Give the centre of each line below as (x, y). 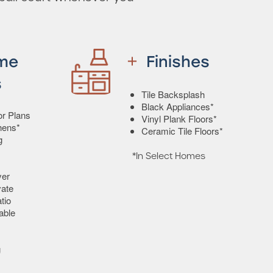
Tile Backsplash (173, 94)
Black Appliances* (178, 107)
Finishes (178, 61)
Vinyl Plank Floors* (179, 119)
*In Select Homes (169, 156)
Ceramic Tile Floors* (182, 131)
